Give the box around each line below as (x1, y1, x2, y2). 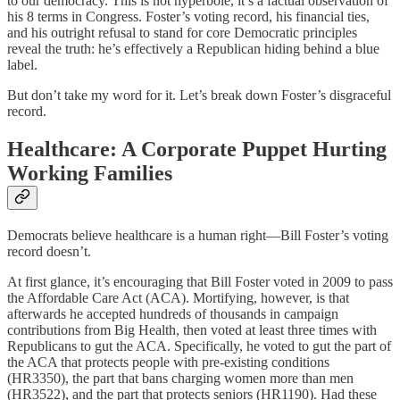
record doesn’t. (7, 243, 91, 259)
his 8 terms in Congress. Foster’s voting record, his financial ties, (7, 9, 370, 25)
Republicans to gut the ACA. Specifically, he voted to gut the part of (7, 337, 391, 354)
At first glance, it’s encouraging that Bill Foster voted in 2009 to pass (7, 273, 393, 289)
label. (7, 57, 37, 73)
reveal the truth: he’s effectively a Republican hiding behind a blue (7, 41, 379, 57)
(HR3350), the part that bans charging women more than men (7, 370, 354, 386)
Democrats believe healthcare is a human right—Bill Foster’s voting (7, 227, 388, 243)
